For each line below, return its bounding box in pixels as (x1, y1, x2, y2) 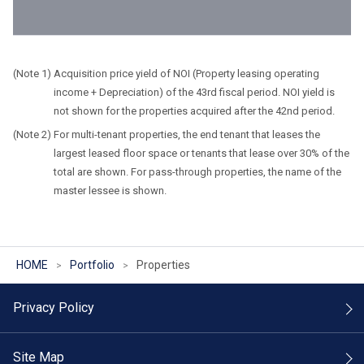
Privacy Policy (13, 300, 94, 315)
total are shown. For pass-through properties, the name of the (54, 166, 342, 178)
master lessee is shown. (54, 184, 167, 197)
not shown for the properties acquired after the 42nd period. (54, 105, 336, 117)
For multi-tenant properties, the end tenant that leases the (54, 128, 321, 141)
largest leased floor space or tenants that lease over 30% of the (54, 147, 350, 159)
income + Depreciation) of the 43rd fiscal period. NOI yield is (54, 86, 336, 98)
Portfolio (70, 258, 115, 271)
